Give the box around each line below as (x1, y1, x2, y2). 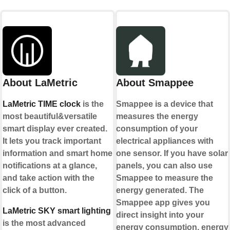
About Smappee (116, 77, 194, 89)
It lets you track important (3, 137, 101, 146)
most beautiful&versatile (3, 112, 97, 121)
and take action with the (3, 174, 94, 183)
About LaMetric (3, 77, 78, 89)
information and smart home (3, 149, 112, 158)
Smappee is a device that (116, 100, 213, 109)
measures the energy (116, 112, 198, 121)
